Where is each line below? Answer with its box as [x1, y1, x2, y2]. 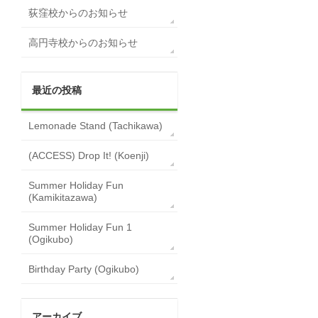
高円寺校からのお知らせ [28, 37, 138, 49]
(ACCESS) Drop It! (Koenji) [28, 150, 149, 162]
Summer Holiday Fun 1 [28, 221, 132, 234]
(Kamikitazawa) [28, 192, 97, 204]
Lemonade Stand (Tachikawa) [28, 120, 163, 132]
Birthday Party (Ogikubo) [28, 263, 139, 275]
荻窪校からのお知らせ [28, 7, 128, 19]
